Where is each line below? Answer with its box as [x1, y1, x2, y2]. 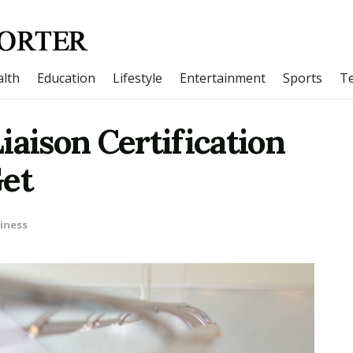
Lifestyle [113, 69, 162, 87]
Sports [283, 69, 322, 87]
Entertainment [180, 69, 266, 87]
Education [37, 69, 95, 87]
